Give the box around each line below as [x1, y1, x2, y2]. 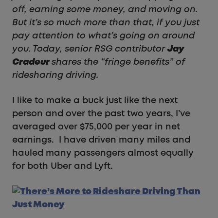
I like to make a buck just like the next [12, 96, 178, 105]
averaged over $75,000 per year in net [12, 123, 180, 131]
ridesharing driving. [12, 71, 98, 79]
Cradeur [12, 58, 52, 66]
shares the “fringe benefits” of [52, 58, 185, 66]
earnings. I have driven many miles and [12, 136, 190, 144]
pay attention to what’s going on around [12, 32, 195, 40]
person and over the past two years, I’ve [12, 109, 190, 118]
